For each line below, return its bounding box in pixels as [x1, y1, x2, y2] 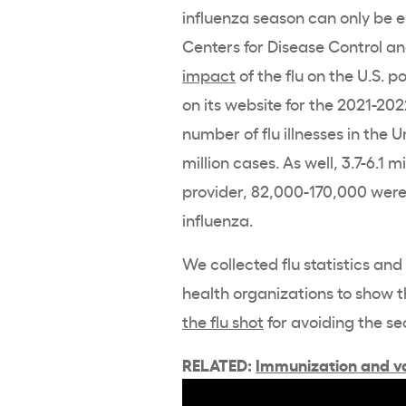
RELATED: [182, 352, 256, 375]
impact [182, 63, 236, 85]
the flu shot [182, 309, 264, 332]
